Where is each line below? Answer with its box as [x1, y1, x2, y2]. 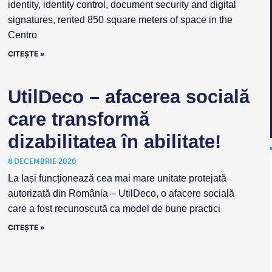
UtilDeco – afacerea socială [8, 86, 250, 108]
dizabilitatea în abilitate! [8, 131, 222, 153]
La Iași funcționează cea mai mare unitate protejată [8, 173, 227, 184]
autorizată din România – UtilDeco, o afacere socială [8, 188, 235, 199]
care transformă [8, 109, 150, 131]
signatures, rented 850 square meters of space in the [8, 15, 233, 25]
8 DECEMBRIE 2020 [8, 157, 77, 166]
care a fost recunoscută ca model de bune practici [8, 203, 221, 214]
